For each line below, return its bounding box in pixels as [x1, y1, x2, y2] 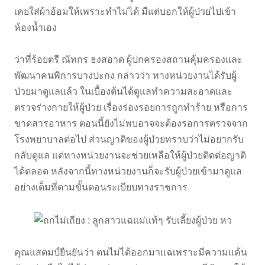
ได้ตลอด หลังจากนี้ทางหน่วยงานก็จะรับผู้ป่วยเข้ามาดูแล [14, 166, 242, 177]
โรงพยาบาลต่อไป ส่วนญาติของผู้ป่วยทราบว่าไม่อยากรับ [14, 134, 244, 145]
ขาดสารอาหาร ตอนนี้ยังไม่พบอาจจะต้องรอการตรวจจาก [14, 118, 248, 129]
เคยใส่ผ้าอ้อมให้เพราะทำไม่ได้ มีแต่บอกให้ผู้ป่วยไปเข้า [14, 7, 236, 17]
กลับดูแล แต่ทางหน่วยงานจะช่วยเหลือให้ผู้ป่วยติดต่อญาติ [14, 150, 246, 161]
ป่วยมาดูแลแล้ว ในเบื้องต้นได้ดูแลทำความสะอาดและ [14, 86, 232, 97]
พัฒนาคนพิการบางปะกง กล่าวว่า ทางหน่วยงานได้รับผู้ [14, 70, 237, 81]
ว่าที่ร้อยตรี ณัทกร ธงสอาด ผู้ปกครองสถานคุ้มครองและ [14, 54, 243, 65]
